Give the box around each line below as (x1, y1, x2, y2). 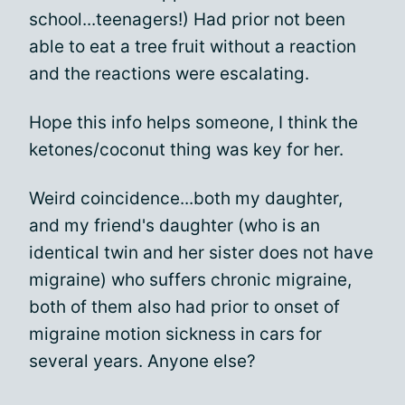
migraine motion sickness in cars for (29, 324, 322, 344)
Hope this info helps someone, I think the (29, 112, 358, 133)
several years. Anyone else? (29, 351, 256, 372)
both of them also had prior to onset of (29, 297, 340, 317)
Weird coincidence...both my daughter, (29, 188, 343, 209)
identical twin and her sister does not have (29, 242, 373, 263)
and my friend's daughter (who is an (29, 215, 320, 236)
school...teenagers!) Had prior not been (29, 9, 345, 30)
